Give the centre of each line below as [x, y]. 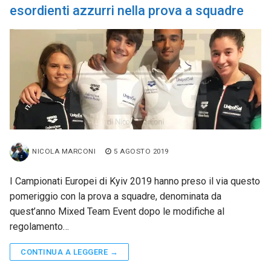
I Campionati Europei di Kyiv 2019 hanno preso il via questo [135, 181]
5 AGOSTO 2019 [141, 152]
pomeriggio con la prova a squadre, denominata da [116, 197]
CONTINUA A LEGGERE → [69, 252]
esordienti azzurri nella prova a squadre [127, 10]
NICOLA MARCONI [64, 152]
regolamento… [39, 227]
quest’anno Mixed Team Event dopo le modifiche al [117, 212]
